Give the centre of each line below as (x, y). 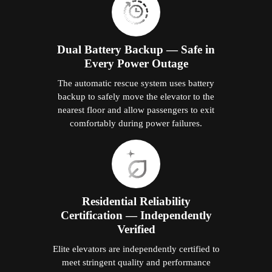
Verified (136, 229)
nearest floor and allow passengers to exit (136, 109)
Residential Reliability (136, 201)
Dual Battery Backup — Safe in (136, 49)
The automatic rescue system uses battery (136, 83)
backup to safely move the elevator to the (136, 96)
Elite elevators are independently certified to (136, 248)
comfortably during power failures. (136, 123)
